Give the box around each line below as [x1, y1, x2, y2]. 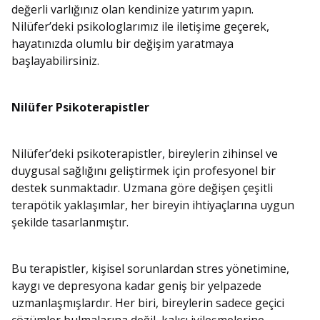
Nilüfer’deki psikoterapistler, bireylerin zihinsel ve [11, 146, 278, 162]
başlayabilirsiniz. [11, 53, 99, 69]
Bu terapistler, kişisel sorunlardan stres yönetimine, [11, 261, 289, 277]
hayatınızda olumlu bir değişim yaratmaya [11, 36, 234, 52]
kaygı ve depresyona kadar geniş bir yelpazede [11, 278, 261, 294]
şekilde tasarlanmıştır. [11, 214, 129, 231]
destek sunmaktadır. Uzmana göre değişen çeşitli [11, 180, 273, 196]
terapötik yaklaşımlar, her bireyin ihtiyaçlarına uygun [11, 197, 294, 214]
